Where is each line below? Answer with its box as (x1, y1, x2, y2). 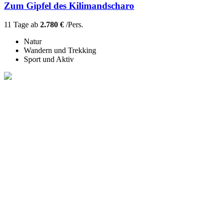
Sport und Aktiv (24, 55, 74, 64)
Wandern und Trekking (24, 46, 96, 55)
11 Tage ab (4, 20, 40, 29)
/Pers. (64, 20, 83, 29)
